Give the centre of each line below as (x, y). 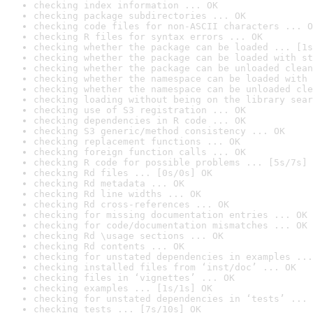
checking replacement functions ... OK (137, 141)
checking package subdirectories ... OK (140, 16)
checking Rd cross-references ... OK (131, 204)
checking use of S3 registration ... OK (140, 110)
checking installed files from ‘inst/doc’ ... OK (165, 267)
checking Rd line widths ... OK (117, 194)
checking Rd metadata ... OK (109, 183)
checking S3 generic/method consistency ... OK (159, 131)
